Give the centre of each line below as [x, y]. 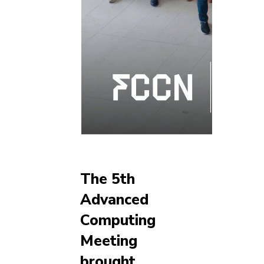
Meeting [109, 241]
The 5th [108, 179]
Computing [118, 221]
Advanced [114, 200]
